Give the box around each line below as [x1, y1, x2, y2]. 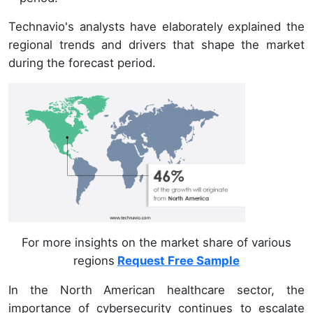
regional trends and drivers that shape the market [8, 37, 305, 52]
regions [73, 254, 115, 268]
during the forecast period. [8, 55, 156, 70]
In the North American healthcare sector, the [8, 283, 305, 298]
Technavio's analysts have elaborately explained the [8, 19, 305, 34]
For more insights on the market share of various [21, 235, 291, 250]
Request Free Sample [117, 254, 240, 268]
